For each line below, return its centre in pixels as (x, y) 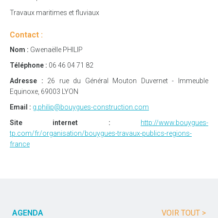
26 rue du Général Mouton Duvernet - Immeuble (126, 81)
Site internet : (60, 122)
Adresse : (27, 81)
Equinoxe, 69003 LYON (44, 91)
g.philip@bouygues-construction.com (91, 107)
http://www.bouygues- (175, 122)
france (20, 144)
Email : (20, 107)
